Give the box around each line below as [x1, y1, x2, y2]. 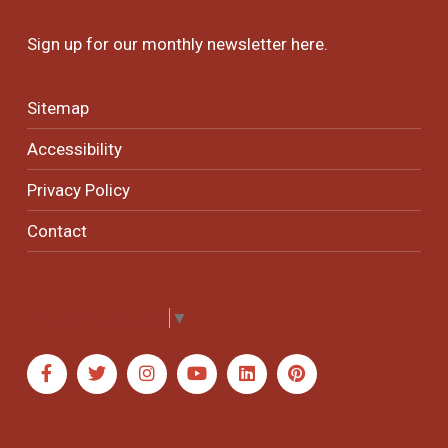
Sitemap [26, 97, 89, 118]
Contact [26, 220, 87, 241]
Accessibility [26, 138, 122, 159]
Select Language [42, 307, 168, 328]
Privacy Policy [26, 179, 130, 200]
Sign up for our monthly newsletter [26, 33, 291, 54]
